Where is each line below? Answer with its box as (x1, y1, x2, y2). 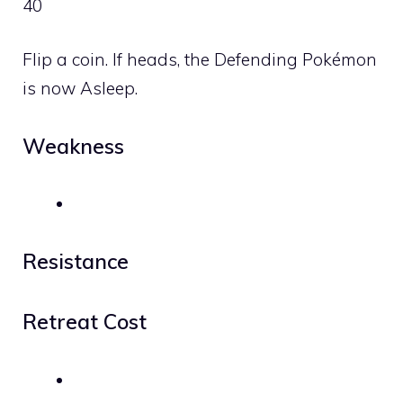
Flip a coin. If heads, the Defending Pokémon (22, 49, 377, 70)
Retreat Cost (22, 309, 147, 335)
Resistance (22, 247, 129, 274)
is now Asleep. (22, 77, 138, 99)
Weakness (22, 132, 124, 159)
